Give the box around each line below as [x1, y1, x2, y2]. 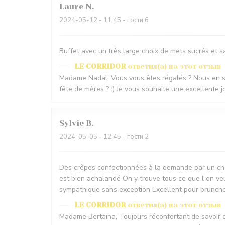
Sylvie [59, 118, 84, 128]
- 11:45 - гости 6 [97, 16, 149, 25]
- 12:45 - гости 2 [97, 132, 149, 142]
